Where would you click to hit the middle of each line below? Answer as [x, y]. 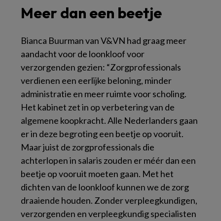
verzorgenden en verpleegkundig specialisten [109, 214]
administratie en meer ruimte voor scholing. [104, 94]
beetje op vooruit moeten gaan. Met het [97, 174]
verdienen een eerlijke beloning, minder [96, 81]
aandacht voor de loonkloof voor [83, 54]
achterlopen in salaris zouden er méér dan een [108, 161]
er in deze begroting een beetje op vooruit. [102, 134]
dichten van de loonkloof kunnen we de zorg [105, 187]
